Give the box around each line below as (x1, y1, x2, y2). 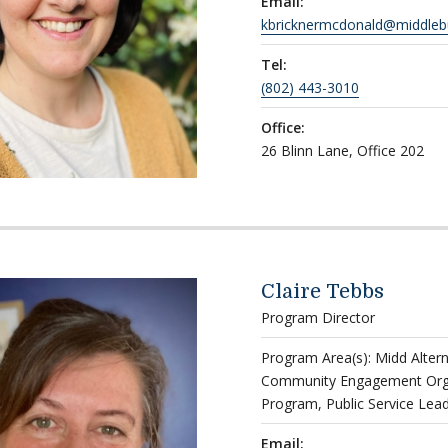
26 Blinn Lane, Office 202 (260, 141, 424, 160)
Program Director (260, 308, 375, 328)
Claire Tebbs (260, 280, 384, 304)
